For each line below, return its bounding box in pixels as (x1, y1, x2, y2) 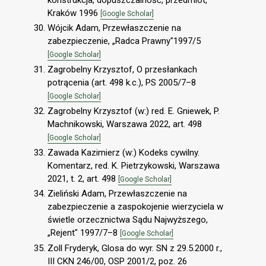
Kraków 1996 (47, 7, 100, 18)
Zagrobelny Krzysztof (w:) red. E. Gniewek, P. (47, 105, 220, 116)
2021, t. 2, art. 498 (47, 173, 118, 184)
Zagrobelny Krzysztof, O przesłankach (47, 64, 197, 75)
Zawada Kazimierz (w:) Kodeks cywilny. (47, 147, 199, 158)
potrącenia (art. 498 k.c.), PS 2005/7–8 (47, 77, 196, 88)
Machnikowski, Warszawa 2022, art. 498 (47, 118, 202, 129)
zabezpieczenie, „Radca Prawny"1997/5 (47, 36, 201, 47)
